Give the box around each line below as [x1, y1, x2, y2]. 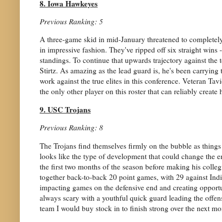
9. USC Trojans [40, 104, 91, 115]
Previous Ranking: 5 [40, 16, 103, 26]
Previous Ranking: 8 [40, 122, 103, 133]
